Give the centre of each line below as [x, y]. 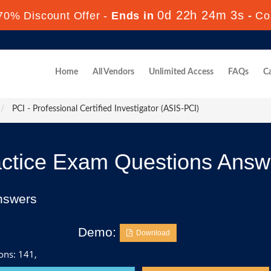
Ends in [133, 16]
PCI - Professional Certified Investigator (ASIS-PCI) [104, 109]
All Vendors [113, 72]
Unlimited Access [181, 72]
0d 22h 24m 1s [201, 15]
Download [151, 233]
